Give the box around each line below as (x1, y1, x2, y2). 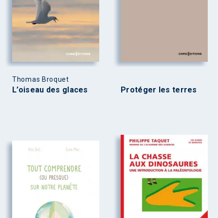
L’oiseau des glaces (12, 85, 88, 94)
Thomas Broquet (12, 75, 69, 83)
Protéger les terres (121, 85, 197, 94)
